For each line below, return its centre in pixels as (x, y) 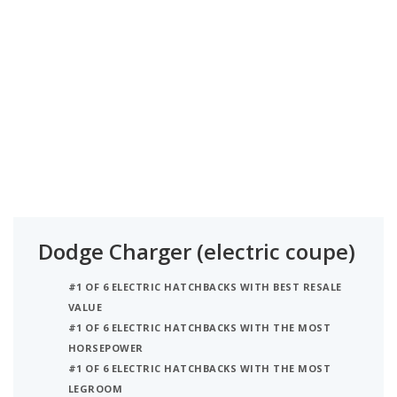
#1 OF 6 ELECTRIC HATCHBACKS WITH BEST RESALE (205, 287)
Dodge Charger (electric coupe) (197, 252)
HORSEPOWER (106, 348)
